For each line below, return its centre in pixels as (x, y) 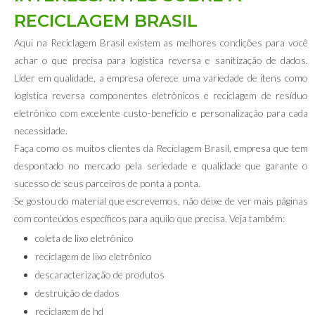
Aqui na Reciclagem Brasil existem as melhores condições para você (161, 43)
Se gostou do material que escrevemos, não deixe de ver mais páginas (161, 201)
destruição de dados (77, 293)
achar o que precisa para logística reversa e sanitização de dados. (161, 60)
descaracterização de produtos (100, 275)
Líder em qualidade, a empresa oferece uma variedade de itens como (161, 78)
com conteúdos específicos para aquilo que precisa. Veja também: (149, 218)
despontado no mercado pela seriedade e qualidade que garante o (161, 166)
